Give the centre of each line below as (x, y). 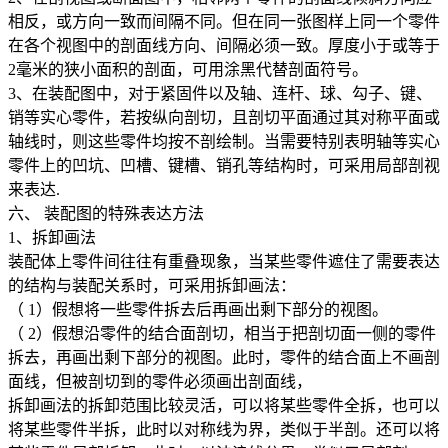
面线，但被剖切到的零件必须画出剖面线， (160, 382)
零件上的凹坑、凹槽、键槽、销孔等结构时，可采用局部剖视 (224, 166)
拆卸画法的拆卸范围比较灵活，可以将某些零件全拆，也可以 (224, 406)
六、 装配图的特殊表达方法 (106, 214)
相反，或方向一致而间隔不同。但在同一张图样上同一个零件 (224, 22)
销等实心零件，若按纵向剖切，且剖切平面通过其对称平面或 (224, 118)
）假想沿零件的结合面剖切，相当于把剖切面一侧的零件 (236, 334)
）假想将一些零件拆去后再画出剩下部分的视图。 (212, 310)
